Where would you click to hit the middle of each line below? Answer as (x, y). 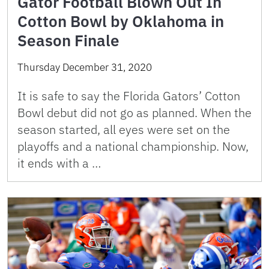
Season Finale (68, 41)
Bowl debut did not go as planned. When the (134, 113)
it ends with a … (59, 163)
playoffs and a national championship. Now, (133, 147)
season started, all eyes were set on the (124, 130)
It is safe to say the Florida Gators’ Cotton (129, 96)
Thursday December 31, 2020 (85, 68)
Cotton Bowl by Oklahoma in (121, 21)
